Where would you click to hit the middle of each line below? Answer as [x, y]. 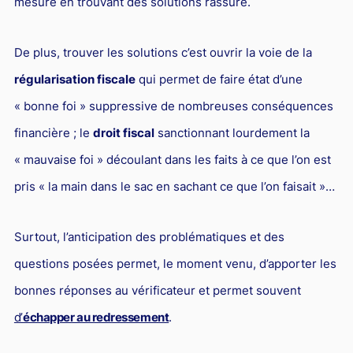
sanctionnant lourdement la [232, 132]
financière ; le [53, 132]
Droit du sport [66, 16]
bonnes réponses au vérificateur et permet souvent [157, 290]
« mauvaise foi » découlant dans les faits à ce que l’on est [172, 159]
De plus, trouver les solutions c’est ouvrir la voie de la [163, 52]
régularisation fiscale [74, 79]
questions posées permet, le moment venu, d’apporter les [175, 263]
